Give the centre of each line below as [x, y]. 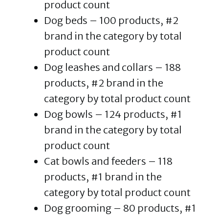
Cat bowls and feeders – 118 [108, 161]
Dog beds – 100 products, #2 [111, 20]
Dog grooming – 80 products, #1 [120, 208]
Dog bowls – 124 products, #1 [113, 114]
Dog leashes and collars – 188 [112, 67]
